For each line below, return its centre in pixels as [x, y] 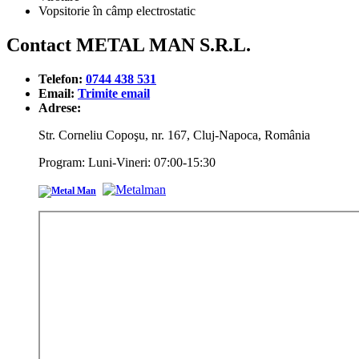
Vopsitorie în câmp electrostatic [117, 10]
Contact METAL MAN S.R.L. [129, 44]
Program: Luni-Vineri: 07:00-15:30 [127, 162]
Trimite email [114, 93]
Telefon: [62, 79]
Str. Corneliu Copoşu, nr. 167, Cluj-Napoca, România [174, 135]
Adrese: [60, 107]
